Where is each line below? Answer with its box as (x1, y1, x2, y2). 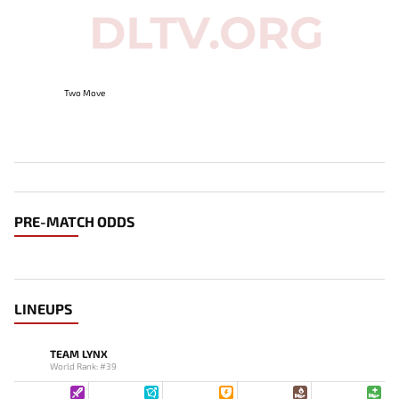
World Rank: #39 (50, 360, 117, 371)
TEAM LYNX (50, 346, 108, 360)
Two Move (64, 86, 105, 98)
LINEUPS (14, 299, 72, 317)
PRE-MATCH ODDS (14, 212, 134, 230)
